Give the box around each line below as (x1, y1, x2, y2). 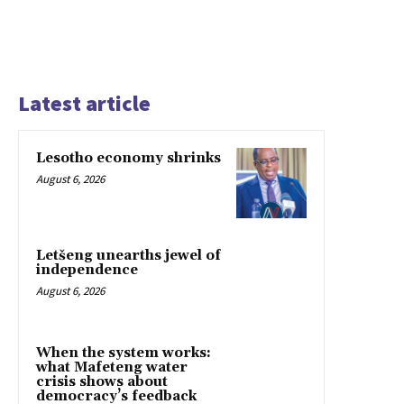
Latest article (18, 88, 151, 117)
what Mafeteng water (36, 358, 188, 376)
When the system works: (36, 344, 211, 362)
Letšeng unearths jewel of (36, 246, 221, 264)
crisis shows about (36, 372, 168, 390)
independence (36, 261, 138, 279)
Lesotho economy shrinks (36, 149, 221, 167)
